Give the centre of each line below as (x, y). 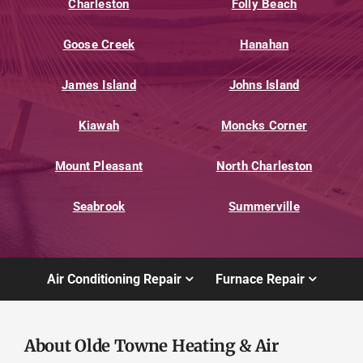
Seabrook (99, 206)
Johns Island (264, 85)
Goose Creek (99, 44)
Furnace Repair (261, 280)
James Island (99, 85)
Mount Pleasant (99, 166)
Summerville (264, 206)
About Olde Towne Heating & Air (151, 346)
